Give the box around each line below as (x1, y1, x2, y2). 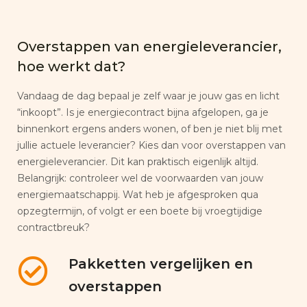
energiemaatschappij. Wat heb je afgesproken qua (17, 188, 258, 201)
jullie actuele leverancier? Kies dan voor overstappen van (17, 138, 286, 151)
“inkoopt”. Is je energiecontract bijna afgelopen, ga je (17, 106, 269, 119)
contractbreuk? (17, 221, 90, 234)
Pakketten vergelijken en (69, 255, 253, 272)
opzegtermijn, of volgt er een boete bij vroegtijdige (17, 204, 262, 217)
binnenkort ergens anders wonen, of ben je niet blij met (17, 122, 282, 135)
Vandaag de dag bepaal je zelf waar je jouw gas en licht (17, 89, 280, 102)
